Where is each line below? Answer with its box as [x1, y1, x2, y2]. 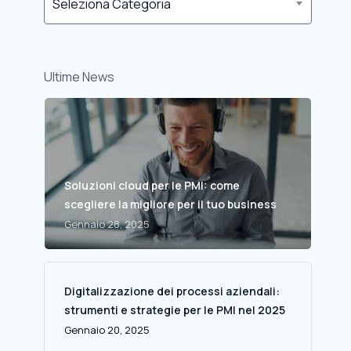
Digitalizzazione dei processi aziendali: [63, 284, 280, 299]
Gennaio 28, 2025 [63, 217, 150, 231]
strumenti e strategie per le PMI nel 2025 [63, 302, 285, 317]
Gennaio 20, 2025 [63, 323, 150, 337]
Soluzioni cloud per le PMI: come [63, 178, 240, 193]
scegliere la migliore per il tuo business [63, 197, 277, 212]
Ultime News [43, 68, 114, 85]
